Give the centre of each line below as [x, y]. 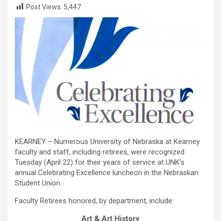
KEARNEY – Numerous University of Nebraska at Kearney [107, 142]
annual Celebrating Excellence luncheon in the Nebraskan [107, 173]
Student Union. [38, 183]
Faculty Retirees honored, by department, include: [94, 201]
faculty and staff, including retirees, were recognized [100, 152]
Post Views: [44, 7]
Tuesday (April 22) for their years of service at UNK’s [100, 162]
